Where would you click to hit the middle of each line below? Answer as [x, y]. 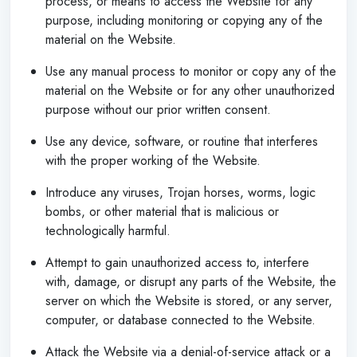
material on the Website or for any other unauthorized [190, 90]
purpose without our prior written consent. [158, 109]
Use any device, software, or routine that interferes [182, 141]
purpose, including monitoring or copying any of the [184, 20]
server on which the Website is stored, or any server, [189, 300]
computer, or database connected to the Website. [180, 320]
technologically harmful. [108, 230]
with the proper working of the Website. [153, 160]
